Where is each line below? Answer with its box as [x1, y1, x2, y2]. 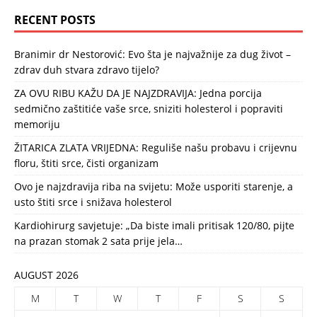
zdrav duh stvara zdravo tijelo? [14, 63, 159, 77]
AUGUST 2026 [14, 268, 79, 282]
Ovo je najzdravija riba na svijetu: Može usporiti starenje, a [14, 180, 293, 194]
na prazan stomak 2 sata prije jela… [14, 234, 183, 248]
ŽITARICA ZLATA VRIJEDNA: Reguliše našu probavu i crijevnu [14, 141, 297, 155]
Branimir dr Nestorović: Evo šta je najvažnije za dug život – [14, 47, 291, 62]
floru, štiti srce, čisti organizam [14, 156, 158, 171]
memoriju [14, 117, 60, 132]
